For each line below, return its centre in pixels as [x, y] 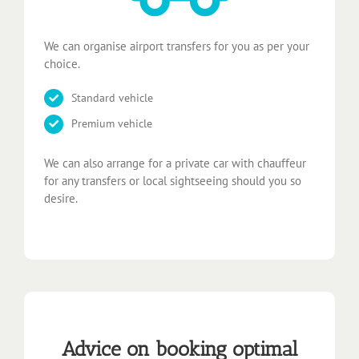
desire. [61, 199]
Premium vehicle [111, 124]
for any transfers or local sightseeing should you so [173, 181]
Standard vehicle [112, 97]
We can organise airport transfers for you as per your [177, 46]
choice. [62, 63]
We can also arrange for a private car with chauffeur [175, 163]
